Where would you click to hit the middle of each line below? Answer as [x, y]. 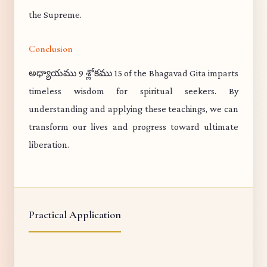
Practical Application [75, 215]
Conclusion [51, 49]
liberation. [49, 145]
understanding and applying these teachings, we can [133, 109]
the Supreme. [55, 15]
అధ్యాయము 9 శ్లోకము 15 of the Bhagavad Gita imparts [133, 73]
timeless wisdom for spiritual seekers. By [133, 91]
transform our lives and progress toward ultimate [133, 127]
